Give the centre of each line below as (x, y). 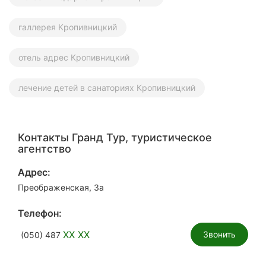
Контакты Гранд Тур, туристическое (115, 137)
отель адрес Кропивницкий (74, 57)
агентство (45, 148)
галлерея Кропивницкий (68, 27)
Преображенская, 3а (61, 187)
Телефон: (40, 213)
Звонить (219, 234)
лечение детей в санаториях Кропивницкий (107, 87)
